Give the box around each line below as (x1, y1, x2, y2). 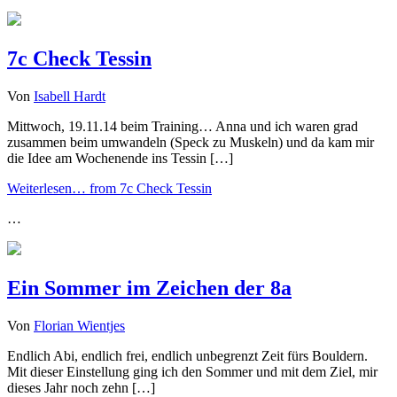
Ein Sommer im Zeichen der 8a (7, 276, 292, 300)
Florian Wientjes (34, 317, 125, 333)
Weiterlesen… (7, 181, 86, 197)
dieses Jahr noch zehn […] (7, 379, 155, 395)
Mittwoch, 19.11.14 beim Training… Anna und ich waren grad (7, 119, 358, 135)
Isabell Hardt (34, 89, 105, 105)
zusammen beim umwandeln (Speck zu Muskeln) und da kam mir (7, 135, 374, 151)
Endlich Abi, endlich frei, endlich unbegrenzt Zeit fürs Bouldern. (7, 347, 368, 363)
